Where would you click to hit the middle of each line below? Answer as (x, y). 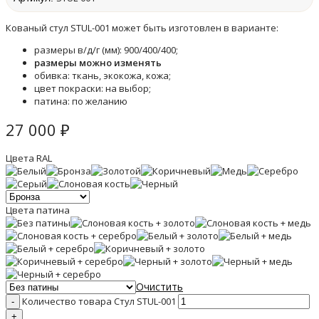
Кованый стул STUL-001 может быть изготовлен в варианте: (142, 28)
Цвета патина (38, 210)
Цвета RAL (29, 158)
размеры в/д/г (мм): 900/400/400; (106, 50)
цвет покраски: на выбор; (93, 88)
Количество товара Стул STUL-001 (99, 301)
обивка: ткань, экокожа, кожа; (103, 75)
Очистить (159, 287)
